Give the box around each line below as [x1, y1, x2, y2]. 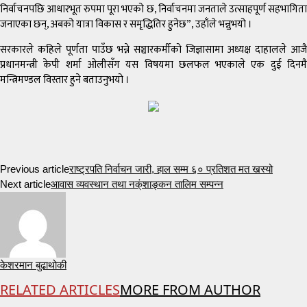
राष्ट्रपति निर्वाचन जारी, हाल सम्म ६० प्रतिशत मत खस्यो [69, 163, 273, 175]
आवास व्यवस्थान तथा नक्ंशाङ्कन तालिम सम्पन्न [51, 178, 223, 191]
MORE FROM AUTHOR [120, 280, 260, 299]
